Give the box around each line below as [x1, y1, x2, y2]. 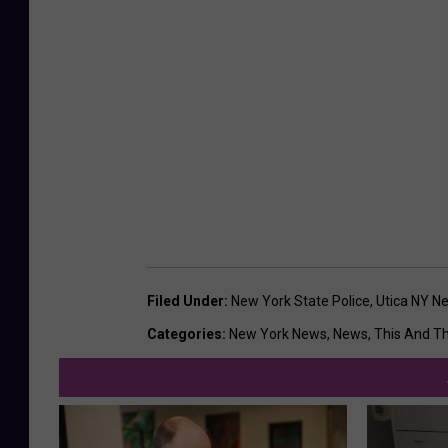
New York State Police [231, 292, 370, 309]
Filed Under [147, 292, 224, 309]
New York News [229, 325, 327, 342]
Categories [147, 325, 222, 342]
